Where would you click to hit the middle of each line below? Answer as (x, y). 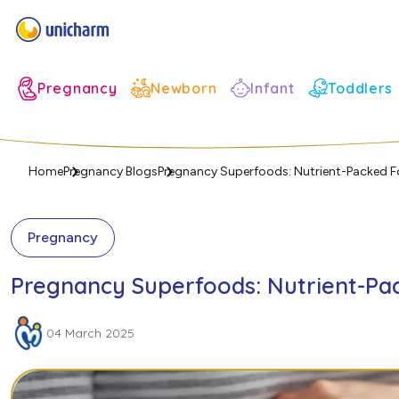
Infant (273, 89)
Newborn (184, 89)
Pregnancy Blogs (110, 171)
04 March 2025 (90, 333)
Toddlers (361, 89)
